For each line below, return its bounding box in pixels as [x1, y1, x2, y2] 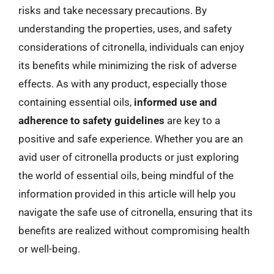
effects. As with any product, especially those [18, 78, 227, 90]
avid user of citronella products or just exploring [18, 151, 239, 163]
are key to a [165, 114, 220, 127]
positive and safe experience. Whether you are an [18, 133, 243, 145]
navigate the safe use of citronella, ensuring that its [18, 206, 253, 218]
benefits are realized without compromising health [18, 224, 250, 237]
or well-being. [18, 243, 80, 255]
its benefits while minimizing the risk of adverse [18, 59, 237, 72]
